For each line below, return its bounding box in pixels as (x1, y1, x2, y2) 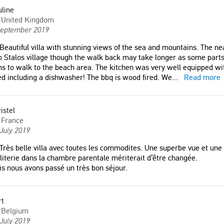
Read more (184, 72, 220, 82)
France (1, 115, 23, 125)
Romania (106, 9, 138, 19)
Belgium (1, 206, 28, 215)
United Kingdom (1, 15, 54, 24)
